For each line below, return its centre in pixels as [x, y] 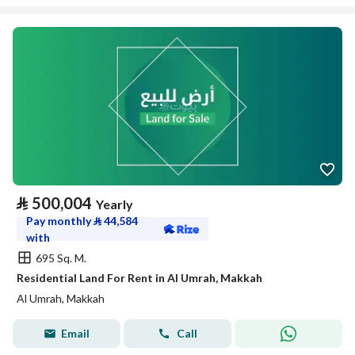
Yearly [115, 204]
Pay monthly [60, 221]
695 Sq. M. [61, 258]
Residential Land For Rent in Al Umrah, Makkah [139, 278]
